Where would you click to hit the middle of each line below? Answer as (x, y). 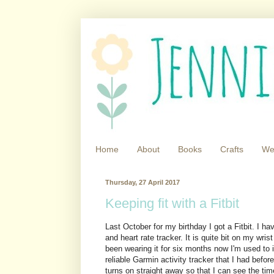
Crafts (232, 150)
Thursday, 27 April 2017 (143, 182)
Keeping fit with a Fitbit (172, 204)
